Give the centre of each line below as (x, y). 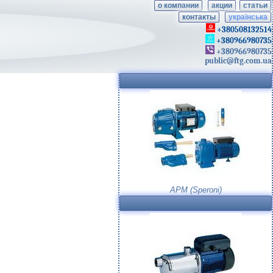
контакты (199, 17)
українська (248, 17)
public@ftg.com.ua (238, 61)
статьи (255, 5)
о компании (178, 5)
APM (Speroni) (196, 190)
